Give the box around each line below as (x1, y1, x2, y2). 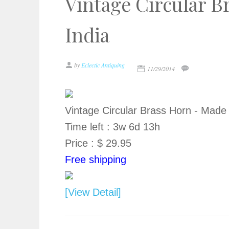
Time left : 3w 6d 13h (65, 121, 160, 132)
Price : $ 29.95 (65, 138, 131, 149)
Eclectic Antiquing (81, 61, 125, 69)
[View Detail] (65, 187, 121, 198)
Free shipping (65, 154, 126, 165)
